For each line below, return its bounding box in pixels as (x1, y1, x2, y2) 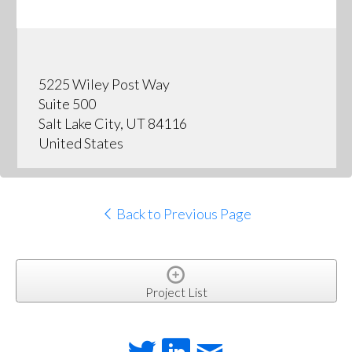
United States (38, 134, 123, 152)
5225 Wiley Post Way (38, 75, 170, 93)
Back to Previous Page (113, 205, 251, 223)
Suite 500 (38, 94, 96, 112)
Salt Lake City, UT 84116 (38, 114, 187, 132)
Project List (145, 284, 207, 299)
